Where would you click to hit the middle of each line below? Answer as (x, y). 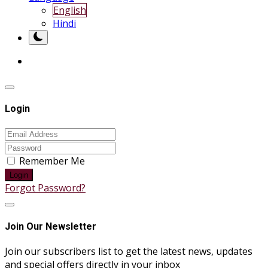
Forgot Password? (45, 188)
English (70, 10)
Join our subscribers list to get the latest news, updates (129, 251)
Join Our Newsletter (51, 226)
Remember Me (52, 161)
